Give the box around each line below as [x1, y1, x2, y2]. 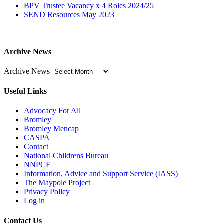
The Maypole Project [24, 178, 90, 187]
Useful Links [4, 87, 47, 96]
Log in [24, 196, 45, 205]
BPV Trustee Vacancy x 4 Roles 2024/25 [24, 1, 154, 10]
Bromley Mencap [24, 124, 79, 133]
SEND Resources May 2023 [24, 10, 114, 19]
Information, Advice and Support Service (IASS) [24, 169, 178, 178]
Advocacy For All [24, 106, 81, 115]
